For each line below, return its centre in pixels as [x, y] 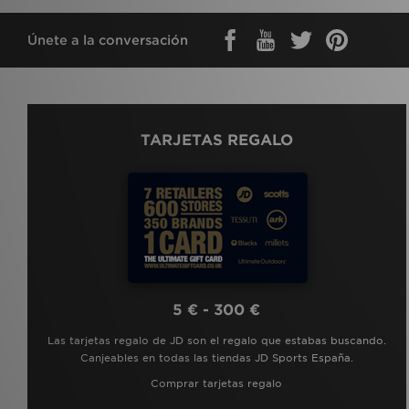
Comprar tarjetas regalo [217, 383]
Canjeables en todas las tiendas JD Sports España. [216, 357]
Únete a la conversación [108, 40]
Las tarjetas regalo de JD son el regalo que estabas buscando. [216, 340]
